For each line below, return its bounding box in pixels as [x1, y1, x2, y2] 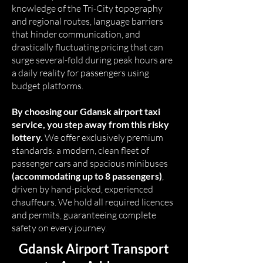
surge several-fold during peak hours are [12, 54, 173, 66]
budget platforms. [12, 80, 83, 92]
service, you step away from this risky [12, 119, 169, 130]
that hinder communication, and [12, 28, 140, 40]
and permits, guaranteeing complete [12, 209, 156, 221]
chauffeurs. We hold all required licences [12, 196, 173, 208]
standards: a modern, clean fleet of [12, 144, 149, 156]
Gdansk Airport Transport [19, 241, 169, 257]
